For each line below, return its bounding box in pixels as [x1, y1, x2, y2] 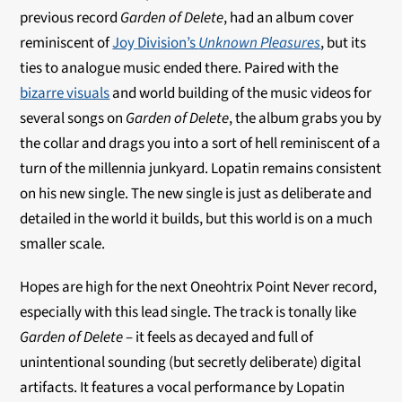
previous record [20, 7, 121, 29]
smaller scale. [20, 233, 106, 255]
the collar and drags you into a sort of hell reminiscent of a [20, 133, 381, 154]
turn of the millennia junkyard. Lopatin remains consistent [20, 158, 382, 179]
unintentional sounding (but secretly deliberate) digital [20, 352, 362, 373]
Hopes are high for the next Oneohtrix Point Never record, [20, 276, 378, 298]
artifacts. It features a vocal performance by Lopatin [20, 377, 345, 398]
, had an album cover [223, 7, 354, 29]
